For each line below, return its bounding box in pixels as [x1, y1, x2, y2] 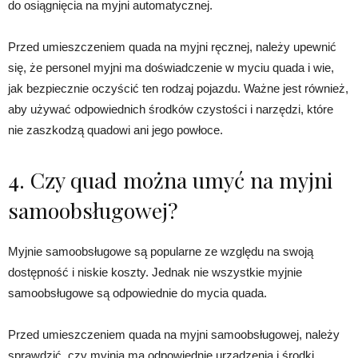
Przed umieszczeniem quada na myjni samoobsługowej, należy [8, 328, 340, 342]
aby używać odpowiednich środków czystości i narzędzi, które [8, 102, 333, 117]
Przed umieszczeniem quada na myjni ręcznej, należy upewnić [8, 40, 336, 54]
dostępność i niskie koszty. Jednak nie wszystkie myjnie [8, 265, 302, 280]
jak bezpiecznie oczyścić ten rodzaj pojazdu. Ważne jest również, [8, 82, 348, 96]
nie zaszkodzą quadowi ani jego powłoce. [8, 123, 223, 137]
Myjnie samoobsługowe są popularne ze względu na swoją [8, 245, 313, 259]
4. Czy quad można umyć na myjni [8, 165, 332, 195]
